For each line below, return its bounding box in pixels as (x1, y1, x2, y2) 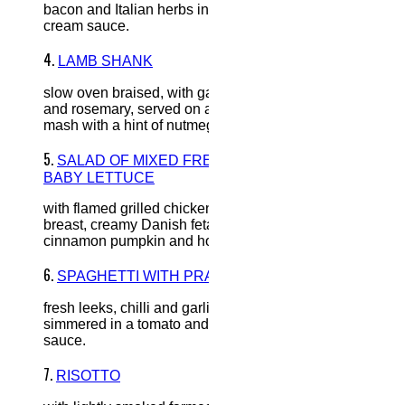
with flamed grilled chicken (43, 200, 213, 216)
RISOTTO (56, 367, 120, 383)
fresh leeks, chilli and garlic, (43, 299, 221, 316)
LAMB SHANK (58, 52, 153, 69)
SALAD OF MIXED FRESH (57, 152, 233, 168)
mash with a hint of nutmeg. (43, 117, 218, 133)
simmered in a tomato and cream (43, 316, 252, 332)
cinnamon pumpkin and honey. (43, 232, 240, 249)
